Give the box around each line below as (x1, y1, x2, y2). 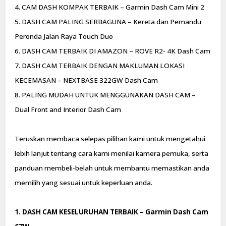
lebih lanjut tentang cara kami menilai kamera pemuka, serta (15, 148, 209, 158)
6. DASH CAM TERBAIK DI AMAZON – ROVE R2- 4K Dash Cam (15, 46, 211, 55)
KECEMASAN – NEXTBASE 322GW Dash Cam (15, 75, 158, 85)
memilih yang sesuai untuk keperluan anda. (15, 178, 153, 187)
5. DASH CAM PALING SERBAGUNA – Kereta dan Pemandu (15, 17, 202, 26)
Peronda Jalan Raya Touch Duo (15, 31, 114, 41)
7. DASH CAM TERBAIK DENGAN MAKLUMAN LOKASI (15, 61, 185, 70)
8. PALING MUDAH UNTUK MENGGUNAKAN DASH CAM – (15, 90, 196, 99)
